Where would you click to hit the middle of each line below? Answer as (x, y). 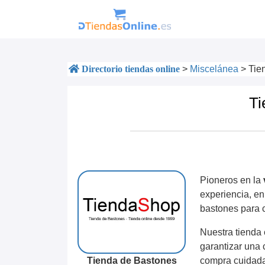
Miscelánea (214, 69)
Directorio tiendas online (130, 69)
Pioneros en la (232, 180)
